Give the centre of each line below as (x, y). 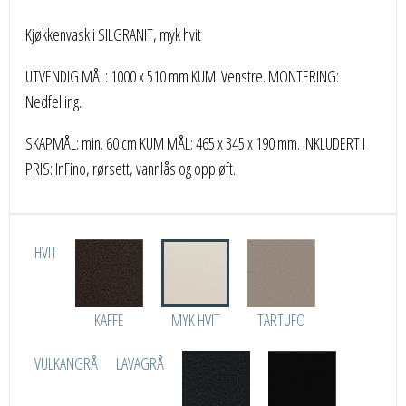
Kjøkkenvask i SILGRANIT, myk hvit (114, 34)
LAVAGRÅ (140, 363)
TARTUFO (282, 319)
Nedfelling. (54, 101)
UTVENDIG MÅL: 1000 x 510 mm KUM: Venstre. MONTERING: (183, 76)
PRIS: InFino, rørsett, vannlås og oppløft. (131, 168)
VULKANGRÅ (67, 363)
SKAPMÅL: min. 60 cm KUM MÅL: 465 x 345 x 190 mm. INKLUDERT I (196, 143)
